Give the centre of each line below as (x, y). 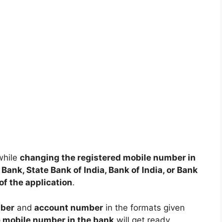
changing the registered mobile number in (108, 158)
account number (68, 207)
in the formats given (144, 207)
